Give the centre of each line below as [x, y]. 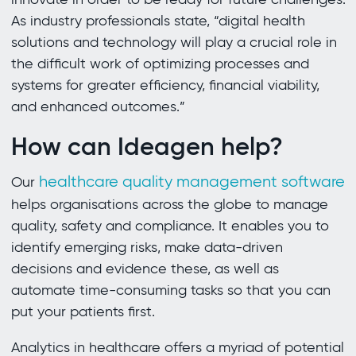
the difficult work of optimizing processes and [160, 64]
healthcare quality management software [192, 182]
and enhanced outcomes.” [98, 107]
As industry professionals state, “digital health [158, 21]
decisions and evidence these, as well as [145, 269]
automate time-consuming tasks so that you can [170, 290]
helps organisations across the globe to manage [169, 205]
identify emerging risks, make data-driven [147, 248]
